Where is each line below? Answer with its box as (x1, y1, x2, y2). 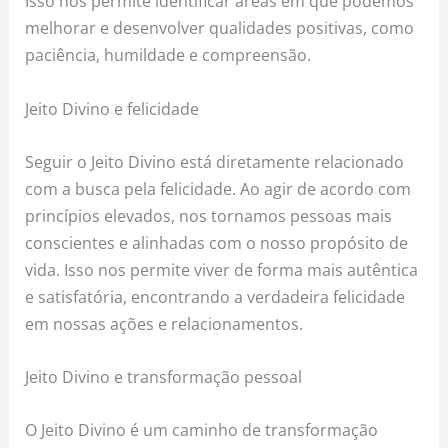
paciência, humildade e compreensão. (25, 43, 312, 67)
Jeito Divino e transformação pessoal (25, 365, 303, 389)
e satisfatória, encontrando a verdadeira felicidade (25, 284, 406, 308)
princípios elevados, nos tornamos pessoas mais (25, 203, 393, 227)
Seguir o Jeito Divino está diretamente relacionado (25, 149, 405, 173)
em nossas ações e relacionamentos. (25, 311, 304, 335)
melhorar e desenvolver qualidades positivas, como (25, 16, 415, 40)
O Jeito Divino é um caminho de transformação (25, 418, 379, 442)
